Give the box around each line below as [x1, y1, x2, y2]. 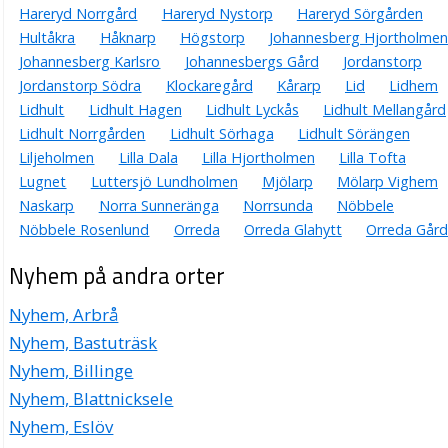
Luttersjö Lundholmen [90, 172, 238, 192]
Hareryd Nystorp [161, 4, 273, 24]
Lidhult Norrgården [19, 124, 146, 144]
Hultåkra [19, 28, 76, 48]
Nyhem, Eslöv [9, 415, 114, 439]
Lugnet [19, 172, 67, 192]
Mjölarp [261, 172, 313, 192]
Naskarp [19, 196, 75, 216]
